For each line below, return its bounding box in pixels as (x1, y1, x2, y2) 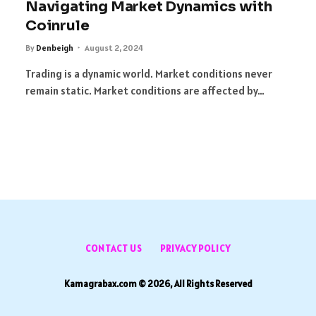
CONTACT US (85, 242, 143, 255)
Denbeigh (36, 42, 73, 53)
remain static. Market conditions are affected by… (25, 83, 265, 97)
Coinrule (25, 16, 90, 35)
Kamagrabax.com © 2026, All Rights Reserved (63, 277, 253, 290)
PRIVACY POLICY (160, 242, 231, 255)
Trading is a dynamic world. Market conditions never (25, 66, 272, 80)
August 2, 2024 (85, 42, 143, 53)
